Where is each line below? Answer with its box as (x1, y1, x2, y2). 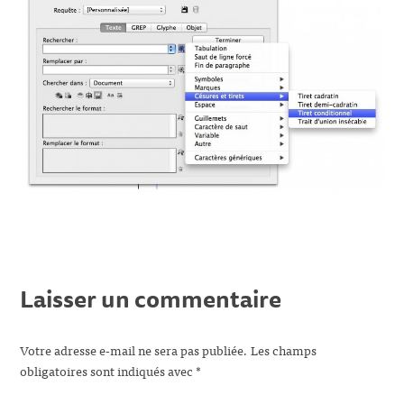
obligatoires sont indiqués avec (20, 359, 197, 381)
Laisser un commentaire (20, 280, 282, 317)
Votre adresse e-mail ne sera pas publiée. (20, 338, 249, 360)
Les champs (251, 338, 317, 360)
